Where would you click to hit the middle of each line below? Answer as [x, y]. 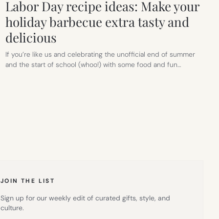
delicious [31, 37]
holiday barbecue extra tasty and [97, 22]
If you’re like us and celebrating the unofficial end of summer [100, 54]
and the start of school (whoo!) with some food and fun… [93, 64]
